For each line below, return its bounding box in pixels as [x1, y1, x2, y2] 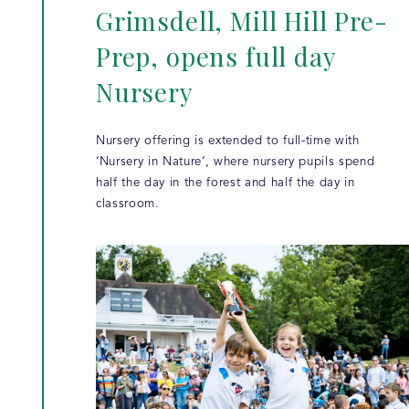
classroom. [96, 197, 160, 210]
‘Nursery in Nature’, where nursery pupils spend [96, 155, 375, 168]
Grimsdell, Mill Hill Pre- [96, 3, 388, 37]
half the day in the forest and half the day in [96, 176, 355, 189]
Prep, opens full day [96, 38, 336, 73]
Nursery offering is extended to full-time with [96, 134, 360, 147]
